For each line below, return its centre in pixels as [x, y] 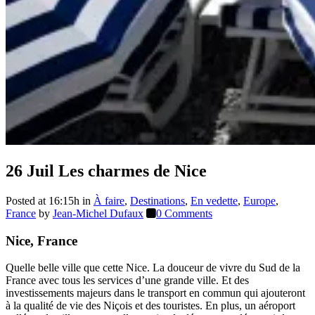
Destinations [157, 200]
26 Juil [30, 171]
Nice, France [41, 240]
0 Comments [184, 213]
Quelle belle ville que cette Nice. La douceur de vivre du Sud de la [153, 268]
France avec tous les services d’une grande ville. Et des [127, 281]
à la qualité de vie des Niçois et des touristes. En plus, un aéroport [150, 306]
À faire [109, 200]
